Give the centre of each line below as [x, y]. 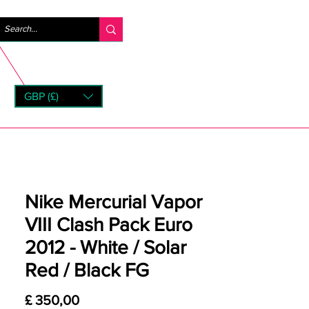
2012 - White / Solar [106, 247]
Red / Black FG [87, 270]
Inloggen [175, 28]
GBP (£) [41, 96]
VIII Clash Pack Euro [109, 225]
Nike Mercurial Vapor [113, 202]
